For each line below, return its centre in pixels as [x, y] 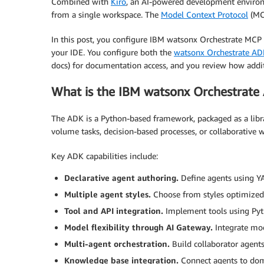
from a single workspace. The [106, 14]
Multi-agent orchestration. [118, 243]
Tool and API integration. [115, 210]
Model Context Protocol [204, 14]
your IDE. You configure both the [113, 52]
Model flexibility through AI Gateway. [140, 227]
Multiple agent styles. [109, 194]
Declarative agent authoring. [123, 177]
